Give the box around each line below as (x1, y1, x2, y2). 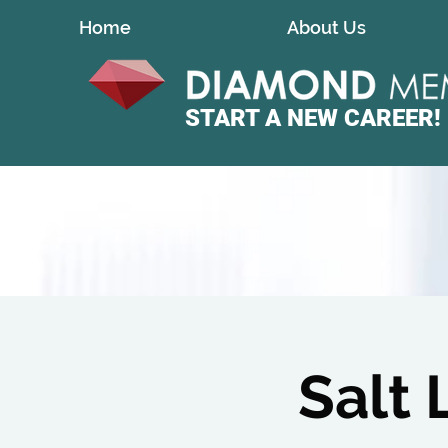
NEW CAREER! (281, 104, 441, 132)
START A (185, 104, 281, 132)
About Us (287, 17, 366, 38)
